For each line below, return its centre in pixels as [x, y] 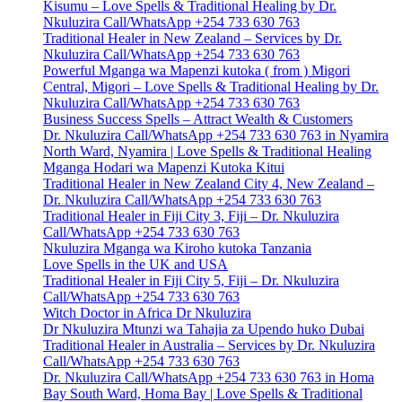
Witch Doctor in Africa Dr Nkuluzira [147, 313]
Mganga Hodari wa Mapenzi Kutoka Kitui [164, 168]
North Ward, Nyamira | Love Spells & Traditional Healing [207, 152]
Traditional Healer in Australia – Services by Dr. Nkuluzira [209, 345]
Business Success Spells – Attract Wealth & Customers [198, 119]
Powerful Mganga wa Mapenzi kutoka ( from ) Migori [197, 71]
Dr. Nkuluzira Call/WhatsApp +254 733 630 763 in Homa [209, 378]
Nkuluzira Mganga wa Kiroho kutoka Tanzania [177, 249]
